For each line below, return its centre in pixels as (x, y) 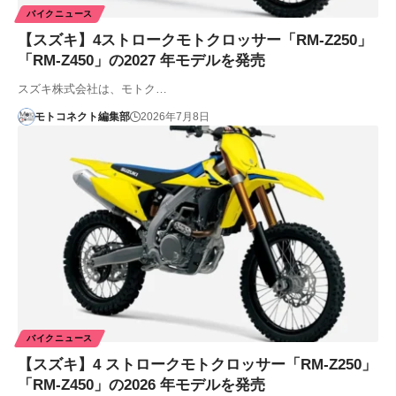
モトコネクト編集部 (82, 116)
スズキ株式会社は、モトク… (92, 88)
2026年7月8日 (175, 116)
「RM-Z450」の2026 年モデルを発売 (141, 385)
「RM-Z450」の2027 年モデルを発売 (141, 60)
